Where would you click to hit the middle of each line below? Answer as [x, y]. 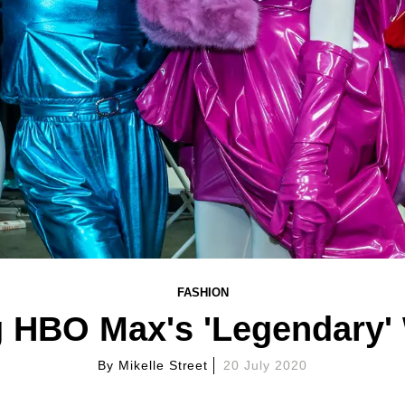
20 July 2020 [266, 365]
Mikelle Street [163, 365]
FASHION [202, 292]
